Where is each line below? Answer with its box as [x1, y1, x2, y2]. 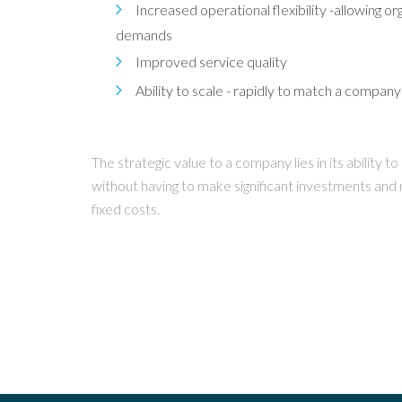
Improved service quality [135, 53, 287, 70]
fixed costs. [92, 200, 160, 217]
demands [116, 26, 172, 43]
